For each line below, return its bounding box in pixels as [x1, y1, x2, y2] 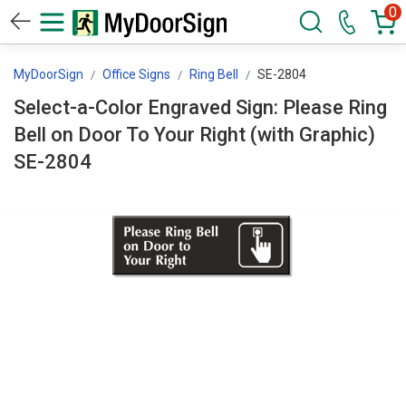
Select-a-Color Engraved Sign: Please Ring [14, 96, 387, 119]
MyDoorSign [14, 67, 83, 82]
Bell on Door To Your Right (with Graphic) [14, 123, 375, 146]
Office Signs [102, 67, 170, 82]
